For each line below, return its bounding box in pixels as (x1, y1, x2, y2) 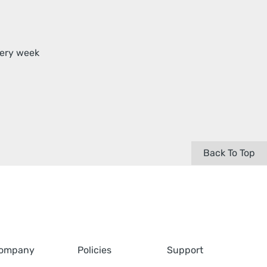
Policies (77, 244, 111, 256)
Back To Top (203, 147, 255, 159)
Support (167, 244, 203, 256)
